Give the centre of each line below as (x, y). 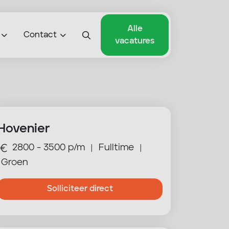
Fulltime (116, 148)
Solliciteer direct (80, 189)
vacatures (135, 41)
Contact (40, 35)
